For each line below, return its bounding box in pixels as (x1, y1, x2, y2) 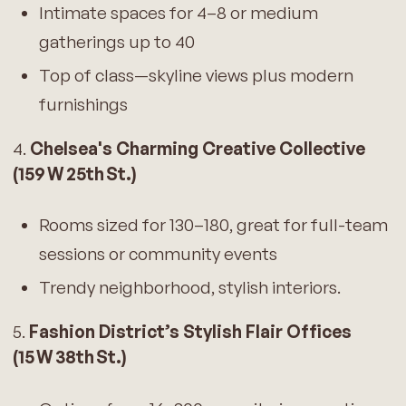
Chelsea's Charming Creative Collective (29, 137, 365, 159)
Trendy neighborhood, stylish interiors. (38, 276, 341, 299)
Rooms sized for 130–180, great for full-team (38, 214, 388, 237)
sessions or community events (38, 243, 277, 266)
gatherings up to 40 (38, 30, 195, 53)
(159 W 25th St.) (12, 162, 137, 185)
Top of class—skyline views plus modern (38, 63, 353, 86)
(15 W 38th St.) (12, 346, 127, 369)
